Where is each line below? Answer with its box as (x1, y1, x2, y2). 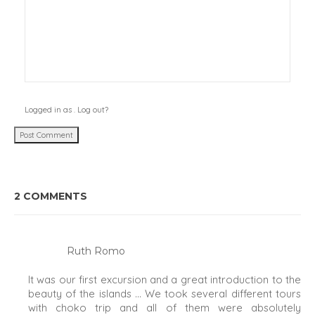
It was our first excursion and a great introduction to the (28, 272, 301, 286)
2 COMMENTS (14, 189, 88, 202)
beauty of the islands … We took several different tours (28, 286, 301, 300)
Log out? (77, 104, 109, 115)
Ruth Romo (67, 244, 126, 257)
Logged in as (25, 104, 75, 115)
